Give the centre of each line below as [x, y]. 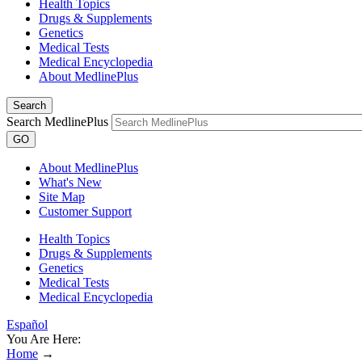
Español [27, 324]
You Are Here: [44, 339]
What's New [70, 182]
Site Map [62, 197]
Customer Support [85, 211]
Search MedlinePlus [57, 122]
